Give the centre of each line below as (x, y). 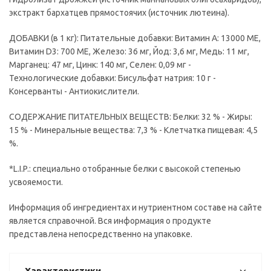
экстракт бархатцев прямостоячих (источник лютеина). (119, 13)
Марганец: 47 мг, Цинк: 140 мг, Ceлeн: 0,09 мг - (100, 65)
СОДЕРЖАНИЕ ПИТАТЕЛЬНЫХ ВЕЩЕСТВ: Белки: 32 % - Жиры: (131, 117)
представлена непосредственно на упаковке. (101, 234)
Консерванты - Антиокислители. (74, 91)
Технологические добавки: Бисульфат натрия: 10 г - (113, 78)
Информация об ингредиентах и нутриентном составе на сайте (135, 207)
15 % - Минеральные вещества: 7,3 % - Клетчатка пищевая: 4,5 (133, 130)
